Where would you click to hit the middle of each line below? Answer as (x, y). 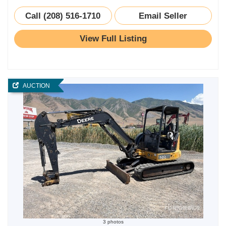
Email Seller (163, 15)
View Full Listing (113, 38)
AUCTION (35, 86)
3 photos (113, 222)
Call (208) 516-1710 (63, 15)
